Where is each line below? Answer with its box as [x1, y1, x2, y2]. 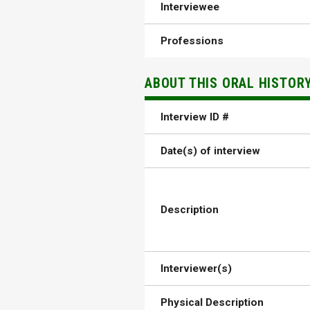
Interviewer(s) [161, 262, 232, 275]
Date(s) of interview [161, 145, 261, 158]
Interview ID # [161, 111, 230, 124]
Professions [161, 34, 224, 47]
